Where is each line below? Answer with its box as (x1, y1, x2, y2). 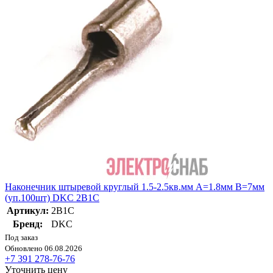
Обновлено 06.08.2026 (5, 243, 82, 253)
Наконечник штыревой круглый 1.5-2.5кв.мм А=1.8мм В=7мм (5, 181, 264, 192)
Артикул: (7, 205, 49, 216)
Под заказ (5, 232, 38, 242)
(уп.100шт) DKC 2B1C (5, 192, 99, 203)
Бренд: (13, 218, 43, 229)
